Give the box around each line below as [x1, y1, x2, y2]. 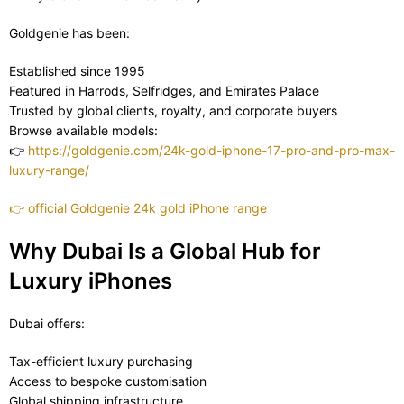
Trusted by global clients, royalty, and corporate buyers [9, 103, 341, 119]
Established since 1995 [9, 63, 149, 79]
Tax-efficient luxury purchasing [9, 353, 197, 370]
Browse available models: [9, 123, 158, 139]
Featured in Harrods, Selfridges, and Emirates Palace [9, 83, 323, 99]
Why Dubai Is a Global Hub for [9, 238, 321, 265]
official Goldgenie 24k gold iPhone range [28, 200, 267, 216]
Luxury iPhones [9, 268, 172, 295]
